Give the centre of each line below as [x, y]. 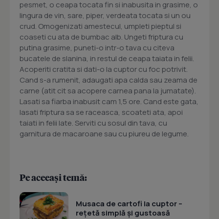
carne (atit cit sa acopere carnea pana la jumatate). [108, 91]
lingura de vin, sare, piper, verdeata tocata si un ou [105, 15]
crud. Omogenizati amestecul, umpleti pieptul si [100, 26]
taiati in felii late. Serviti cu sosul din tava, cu [93, 123]
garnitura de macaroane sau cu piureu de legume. [104, 134]
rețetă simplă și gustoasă [123, 213]
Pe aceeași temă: [53, 177]
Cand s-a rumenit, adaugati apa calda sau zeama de [109, 80]
